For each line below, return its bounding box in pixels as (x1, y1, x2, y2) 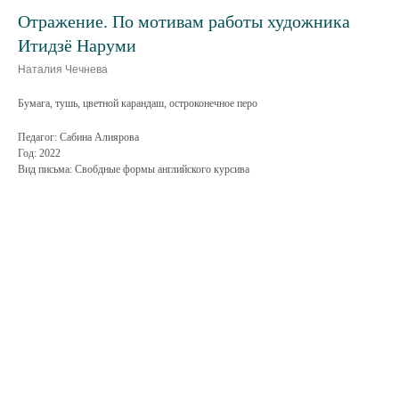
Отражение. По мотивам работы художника (18, 12, 350, 31)
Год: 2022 (18, 147, 61, 159)
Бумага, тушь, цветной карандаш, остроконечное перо (18, 97, 257, 110)
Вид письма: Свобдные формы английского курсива (18, 163, 249, 175)
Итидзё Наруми (18, 36, 136, 55)
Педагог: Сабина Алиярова (18, 131, 139, 143)
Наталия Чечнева (18, 63, 108, 76)
